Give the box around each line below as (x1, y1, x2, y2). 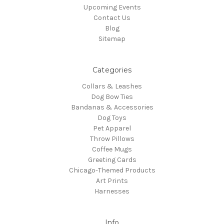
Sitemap (98, 34, 125, 43)
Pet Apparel (93, 123, 131, 132)
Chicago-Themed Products (68, 165, 155, 174)
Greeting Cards (87, 155, 136, 164)
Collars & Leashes (82, 81, 142, 90)
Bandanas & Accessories (70, 102, 153, 111)
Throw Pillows (89, 134, 134, 143)
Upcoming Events (83, 2, 141, 11)
